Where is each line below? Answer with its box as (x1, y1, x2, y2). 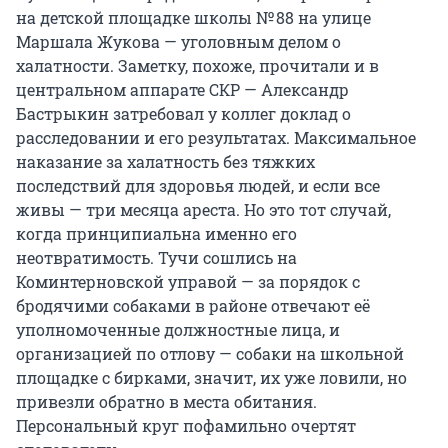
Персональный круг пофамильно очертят (16, 415, 356, 437)
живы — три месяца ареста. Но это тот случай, (16, 199, 391, 221)
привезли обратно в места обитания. (16, 391, 317, 413)
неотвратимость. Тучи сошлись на (16, 247, 297, 269)
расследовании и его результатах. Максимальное (16, 127, 416, 149)
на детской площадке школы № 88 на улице (16, 7, 371, 29)
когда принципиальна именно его (16, 223, 297, 245)
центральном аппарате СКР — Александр (16, 79, 349, 101)
